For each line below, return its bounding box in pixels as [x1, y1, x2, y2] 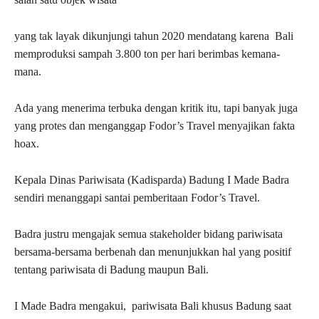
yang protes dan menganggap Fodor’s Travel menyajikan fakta [14, 120, 295, 132]
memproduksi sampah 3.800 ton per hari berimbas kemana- [14, 48, 280, 61]
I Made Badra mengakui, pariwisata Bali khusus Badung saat [14, 300, 291, 313]
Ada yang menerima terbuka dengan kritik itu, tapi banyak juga [14, 102, 298, 115]
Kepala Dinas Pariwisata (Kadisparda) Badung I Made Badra [14, 174, 289, 187]
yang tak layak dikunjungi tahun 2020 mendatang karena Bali [14, 30, 293, 43]
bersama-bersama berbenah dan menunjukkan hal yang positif [14, 246, 291, 258]
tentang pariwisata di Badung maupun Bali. [14, 263, 209, 276]
